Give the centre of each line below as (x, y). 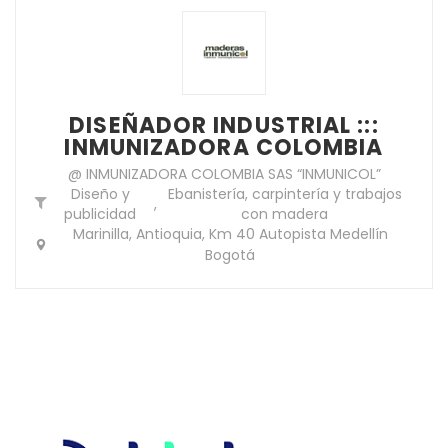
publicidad (100, 213)
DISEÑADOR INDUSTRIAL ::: (224, 125)
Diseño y (100, 193)
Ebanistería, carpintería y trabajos (284, 193)
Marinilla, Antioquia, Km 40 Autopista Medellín (230, 233)
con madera (285, 213)
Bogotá (230, 254)
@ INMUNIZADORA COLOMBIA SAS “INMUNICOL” (224, 173)
